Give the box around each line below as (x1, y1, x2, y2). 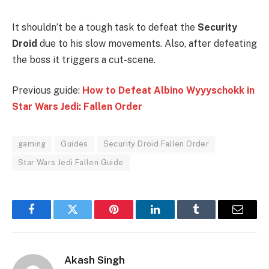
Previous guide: (12, 85, 82, 97)
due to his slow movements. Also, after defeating (37, 37, 257, 49)
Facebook (30, 213, 73, 224)
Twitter (71, 213, 103, 224)
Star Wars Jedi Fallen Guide (18, 158, 124, 168)
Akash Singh (64, 254, 125, 267)
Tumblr (195, 213, 228, 224)
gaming (18, 139, 46, 149)
